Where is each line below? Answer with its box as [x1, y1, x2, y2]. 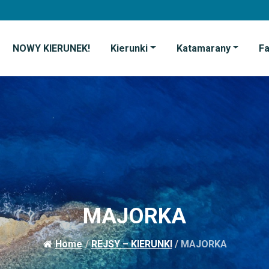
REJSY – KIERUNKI [91, 238, 172, 250]
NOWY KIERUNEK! [12, 42, 90, 54]
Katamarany [176, 42, 231, 54]
